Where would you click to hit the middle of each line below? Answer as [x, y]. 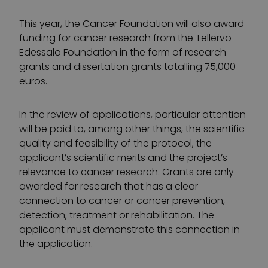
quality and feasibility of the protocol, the [115, 143]
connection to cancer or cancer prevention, [122, 201]
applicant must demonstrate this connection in [130, 229]
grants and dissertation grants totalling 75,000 [127, 67]
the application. [56, 244]
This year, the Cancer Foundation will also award [132, 24]
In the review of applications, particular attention [133, 115]
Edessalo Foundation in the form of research [123, 52]
